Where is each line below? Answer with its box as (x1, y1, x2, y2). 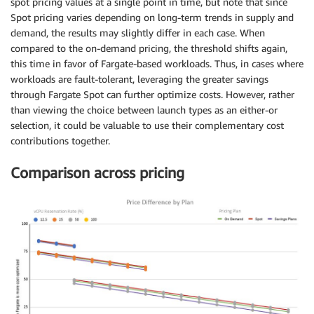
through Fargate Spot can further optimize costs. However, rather (11, 88, 294, 101)
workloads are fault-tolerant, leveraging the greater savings (11, 73, 268, 86)
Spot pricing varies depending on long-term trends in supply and (11, 11, 294, 24)
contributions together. (11, 135, 110, 147)
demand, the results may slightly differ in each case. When (11, 27, 265, 39)
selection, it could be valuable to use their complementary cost (11, 119, 284, 132)
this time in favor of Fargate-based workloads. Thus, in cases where (11, 57, 303, 70)
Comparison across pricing (11, 163, 184, 182)
